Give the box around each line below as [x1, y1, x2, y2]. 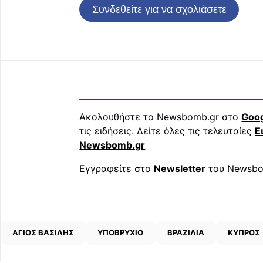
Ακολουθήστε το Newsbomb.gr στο [79, 110, 242, 123]
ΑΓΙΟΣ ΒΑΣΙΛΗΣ [12, 227, 75, 237]
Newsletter [154, 162, 206, 174]
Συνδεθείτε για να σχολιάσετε [92, 2, 227, 15]
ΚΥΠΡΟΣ [227, 227, 260, 237]
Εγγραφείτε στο [79, 162, 154, 174]
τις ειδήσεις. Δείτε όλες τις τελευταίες [79, 124, 255, 137]
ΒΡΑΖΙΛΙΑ [167, 227, 204, 237]
